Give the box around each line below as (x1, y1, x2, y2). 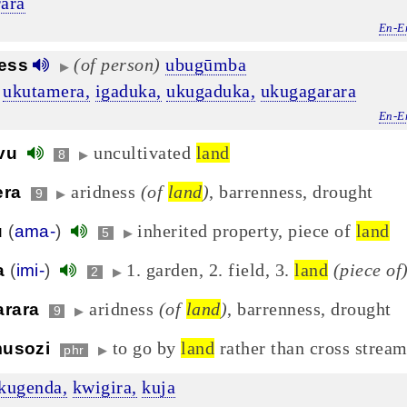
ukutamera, (3, 81, 90, 101)
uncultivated (94, 143, 196, 163)
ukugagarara (260, 81, 356, 101)
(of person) (74, 55, 161, 74)
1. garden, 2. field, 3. (126, 260, 295, 280)
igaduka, (94, 81, 162, 101)
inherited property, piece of (137, 221, 356, 241)
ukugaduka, (166, 81, 255, 101)
